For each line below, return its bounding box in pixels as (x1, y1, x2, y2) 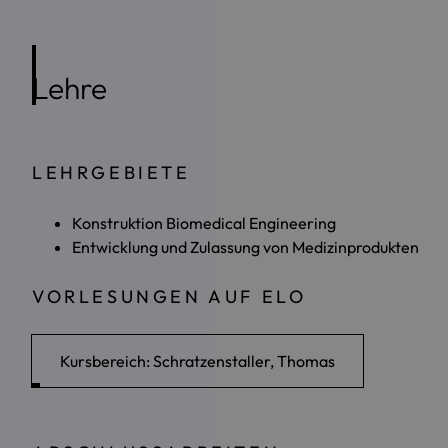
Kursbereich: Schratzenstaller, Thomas (60, 350, 335, 371)
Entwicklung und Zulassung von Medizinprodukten (72, 236, 419, 257)
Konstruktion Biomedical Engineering (72, 212, 336, 233)
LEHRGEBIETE (32, 160, 191, 184)
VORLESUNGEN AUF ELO (32, 284, 307, 308)
